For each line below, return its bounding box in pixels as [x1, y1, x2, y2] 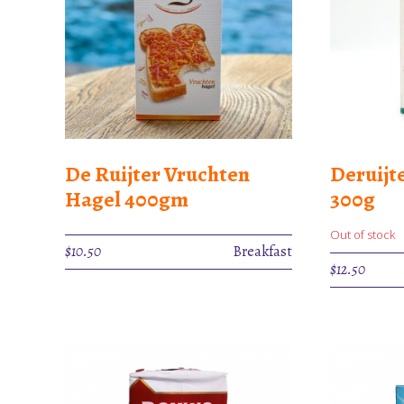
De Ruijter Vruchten [65, 159, 250, 188]
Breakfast [234, 241, 292, 262]
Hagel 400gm [65, 184, 188, 214]
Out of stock [330, 225, 395, 243]
